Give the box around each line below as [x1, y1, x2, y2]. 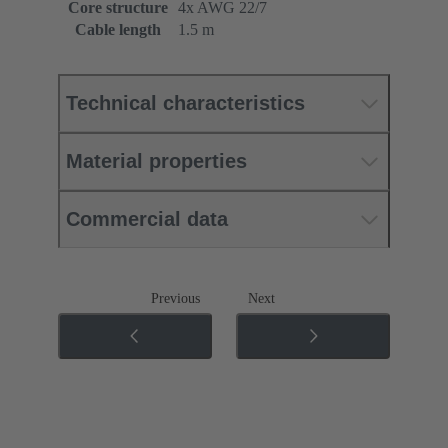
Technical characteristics [66, 92, 305, 115]
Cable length [74, 21, 161, 39]
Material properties [66, 150, 247, 173]
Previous [151, 291, 200, 307]
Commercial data [66, 208, 228, 231]
